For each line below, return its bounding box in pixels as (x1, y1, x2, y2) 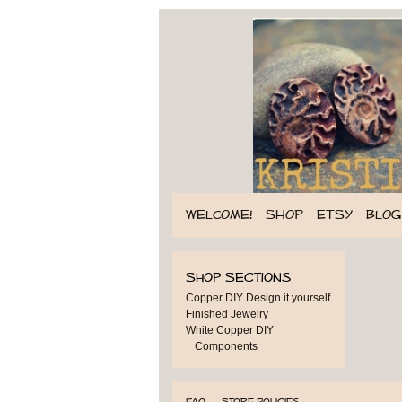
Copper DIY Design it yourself (186, 292, 330, 304)
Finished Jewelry (186, 308, 268, 320)
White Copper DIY (186, 324, 274, 336)
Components (195, 340, 258, 353)
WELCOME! (186, 206, 252, 223)
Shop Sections (186, 269, 291, 285)
